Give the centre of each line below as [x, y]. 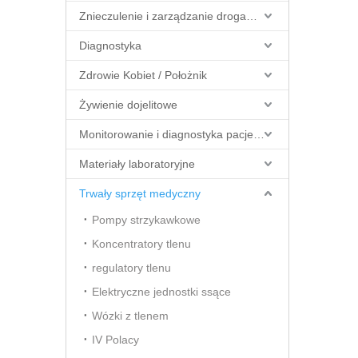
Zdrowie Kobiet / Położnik [143, 75]
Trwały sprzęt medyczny [140, 193]
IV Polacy [115, 340]
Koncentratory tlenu [141, 244]
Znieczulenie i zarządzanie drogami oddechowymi [252, 16]
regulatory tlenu [131, 268]
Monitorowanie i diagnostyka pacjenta [259, 134]
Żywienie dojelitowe [128, 105]
